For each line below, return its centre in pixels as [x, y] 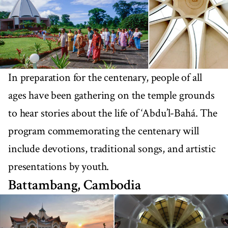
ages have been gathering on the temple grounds [111, 95]
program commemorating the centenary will [104, 131]
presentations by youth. [59, 166]
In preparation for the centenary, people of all [105, 77]
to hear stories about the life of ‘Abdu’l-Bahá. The [113, 113]
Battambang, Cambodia [75, 185]
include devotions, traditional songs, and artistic [112, 149]
